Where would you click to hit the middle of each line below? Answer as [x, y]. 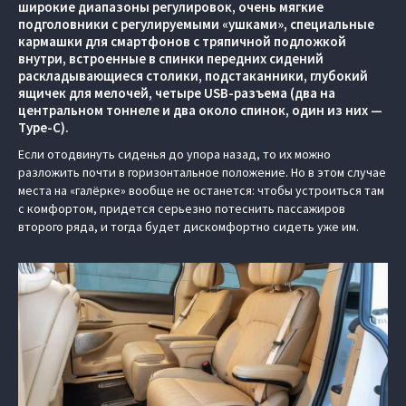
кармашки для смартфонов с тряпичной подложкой [182, 41]
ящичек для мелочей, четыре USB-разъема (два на [177, 93]
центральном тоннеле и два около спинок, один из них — [200, 110]
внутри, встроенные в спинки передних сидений [171, 58]
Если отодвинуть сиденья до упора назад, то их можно [174, 154]
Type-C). [43, 127]
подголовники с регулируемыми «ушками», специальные [196, 24]
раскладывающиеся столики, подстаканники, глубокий [193, 76]
